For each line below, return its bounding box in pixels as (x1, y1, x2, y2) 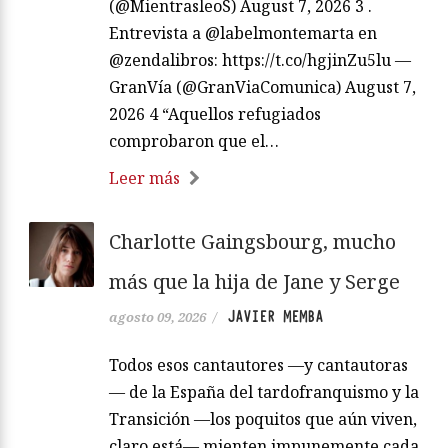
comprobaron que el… (109, 130, 279, 153)
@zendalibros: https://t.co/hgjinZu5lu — (109, 49, 411, 72)
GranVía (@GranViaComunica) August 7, (109, 76, 416, 99)
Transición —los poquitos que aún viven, (109, 408, 417, 431)
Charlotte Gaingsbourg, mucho (109, 228, 396, 256)
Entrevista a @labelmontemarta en (109, 22, 377, 45)
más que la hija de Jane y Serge (109, 268, 400, 296)
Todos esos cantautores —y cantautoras (109, 354, 408, 377)
